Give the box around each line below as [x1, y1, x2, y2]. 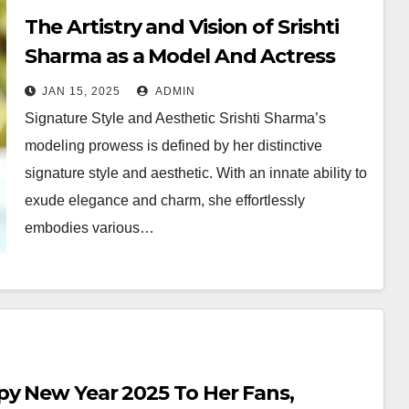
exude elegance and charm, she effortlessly [24, 193, 305, 208]
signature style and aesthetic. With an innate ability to [24, 165, 367, 181]
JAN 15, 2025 [41, 85, 121, 98]
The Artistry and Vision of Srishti [24, 15, 340, 39]
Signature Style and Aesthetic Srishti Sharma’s [24, 110, 326, 126]
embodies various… [24, 220, 154, 236]
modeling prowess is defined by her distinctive [24, 138, 322, 153]
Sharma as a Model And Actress [24, 44, 335, 68]
